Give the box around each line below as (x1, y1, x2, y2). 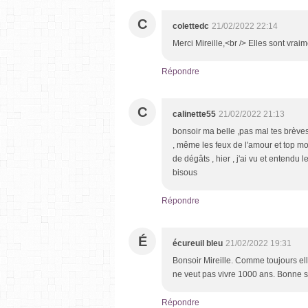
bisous (173, 167, 197, 177)
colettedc (173, 21, 209, 31)
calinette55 (173, 109, 216, 119)
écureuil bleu (173, 238, 223, 248)
